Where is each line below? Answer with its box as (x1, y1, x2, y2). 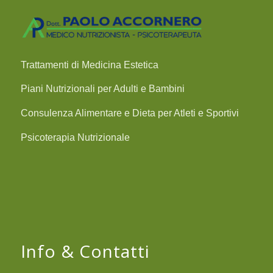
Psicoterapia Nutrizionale (20, 132, 130, 143)
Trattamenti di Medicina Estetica (20, 59, 158, 70)
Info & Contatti (20, 239, 150, 263)
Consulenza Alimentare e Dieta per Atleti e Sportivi (20, 108, 239, 118)
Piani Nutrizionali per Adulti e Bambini (20, 83, 185, 94)
